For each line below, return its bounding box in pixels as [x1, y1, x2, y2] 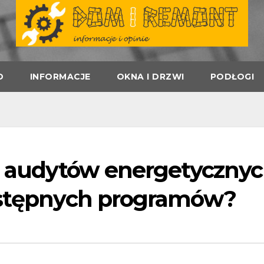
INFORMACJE [29, 71, 91, 82]
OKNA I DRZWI [116, 71, 184, 82]
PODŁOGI [210, 71, 254, 82]
